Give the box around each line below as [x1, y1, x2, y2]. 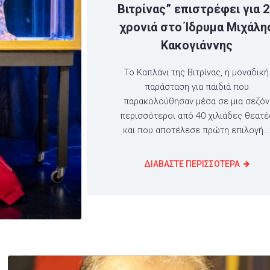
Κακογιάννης [160, 37, 233, 52]
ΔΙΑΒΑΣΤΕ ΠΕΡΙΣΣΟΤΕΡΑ [143, 159, 240, 169]
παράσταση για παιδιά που [144, 81, 249, 92]
